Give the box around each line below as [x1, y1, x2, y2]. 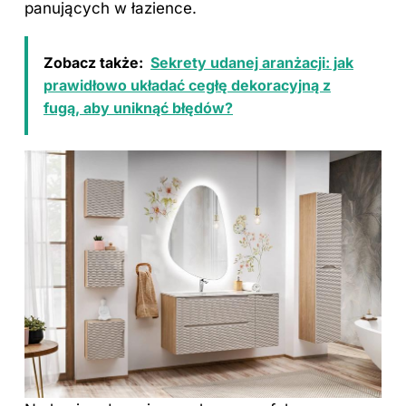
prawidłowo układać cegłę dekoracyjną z [43, 76, 331, 95]
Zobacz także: [43, 53, 143, 72]
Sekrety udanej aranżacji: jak [150, 53, 353, 72]
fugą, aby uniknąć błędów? [43, 99, 233, 118]
